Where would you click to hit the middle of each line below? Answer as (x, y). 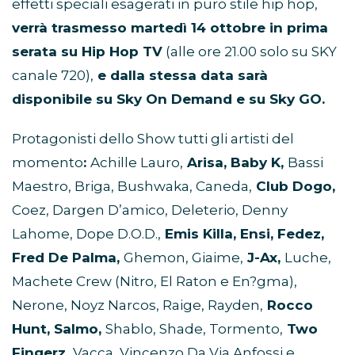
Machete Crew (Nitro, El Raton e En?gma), (155, 282)
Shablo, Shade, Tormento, (194, 329)
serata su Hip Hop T (82, 52)
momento (48, 163)
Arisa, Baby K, (235, 163)
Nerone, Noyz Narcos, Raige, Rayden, (137, 305)
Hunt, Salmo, (59, 329)
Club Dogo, (294, 187)
